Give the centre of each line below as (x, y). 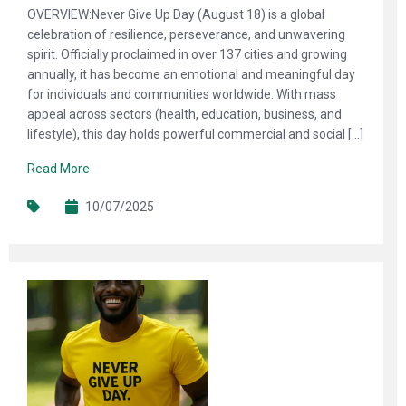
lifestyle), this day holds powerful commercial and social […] (195, 134)
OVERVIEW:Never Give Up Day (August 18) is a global (176, 14)
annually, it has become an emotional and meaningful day (191, 74)
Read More (58, 169)
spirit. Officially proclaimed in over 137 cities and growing (187, 54)
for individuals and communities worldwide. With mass (182, 94)
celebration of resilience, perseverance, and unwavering (186, 34)
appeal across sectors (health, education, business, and (184, 114)
